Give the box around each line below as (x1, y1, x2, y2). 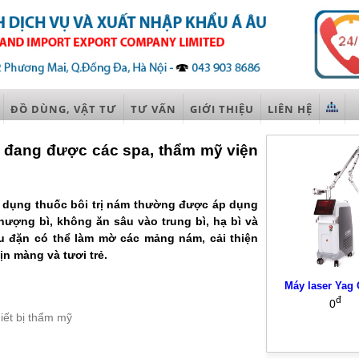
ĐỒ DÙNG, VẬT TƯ (10, 101, 117, 116)
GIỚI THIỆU (190, 101, 254, 116)
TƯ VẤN (131, 101, 176, 116)
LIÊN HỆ (268, 101, 313, 116)
